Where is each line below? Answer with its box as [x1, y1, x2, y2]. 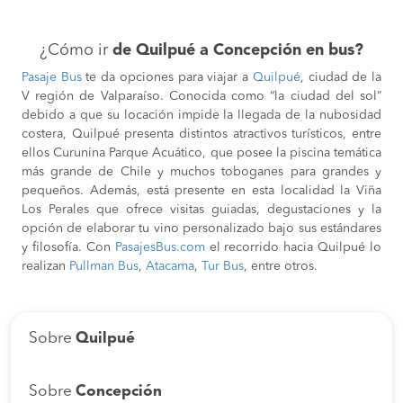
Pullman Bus [69, 260, 139, 273]
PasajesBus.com [114, 241, 210, 255]
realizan [22, 260, 69, 273]
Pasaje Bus [22, 71, 86, 85]
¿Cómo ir [40, 42, 112, 59]
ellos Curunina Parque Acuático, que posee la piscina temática [22, 147, 381, 160]
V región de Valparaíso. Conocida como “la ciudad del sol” [22, 90, 381, 103]
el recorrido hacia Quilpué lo [209, 241, 381, 255]
